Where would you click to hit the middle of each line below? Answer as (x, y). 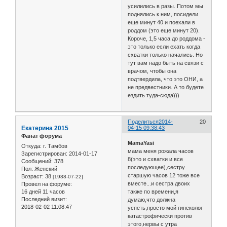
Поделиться (143, 122)
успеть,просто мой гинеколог (165, 207)
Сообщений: (37, 161)
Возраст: (32, 176)
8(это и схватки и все (156, 159)
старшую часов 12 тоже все (164, 175)
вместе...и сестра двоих (159, 183)
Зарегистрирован (44, 153)
